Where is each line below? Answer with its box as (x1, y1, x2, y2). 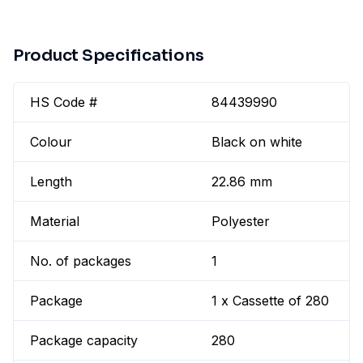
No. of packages (30, 253, 131, 270)
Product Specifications (13, 45, 204, 66)
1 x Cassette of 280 (211, 293, 330, 310)
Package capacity (30, 332, 138, 349)
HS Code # (30, 94, 97, 111)
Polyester (211, 213, 271, 230)
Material (30, 213, 79, 230)
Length (30, 173, 72, 190)
